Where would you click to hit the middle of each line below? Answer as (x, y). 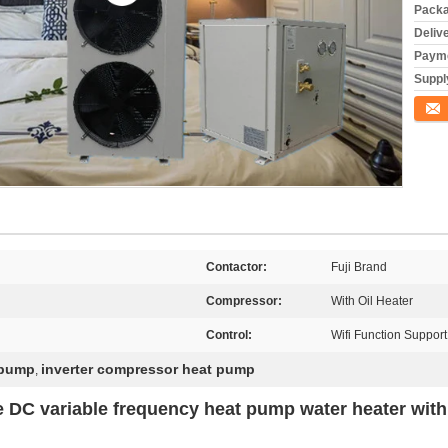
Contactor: (236, 267)
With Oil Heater (372, 301)
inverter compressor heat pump (148, 369)
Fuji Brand (359, 267)
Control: (229, 335)
